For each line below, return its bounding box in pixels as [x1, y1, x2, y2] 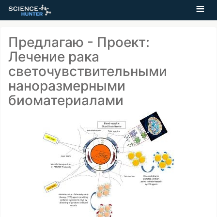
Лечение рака [8, 48, 99, 65]
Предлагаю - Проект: [8, 34, 150, 50]
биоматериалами [8, 92, 124, 108]
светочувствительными [8, 63, 167, 79]
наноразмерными [8, 77, 125, 94]
